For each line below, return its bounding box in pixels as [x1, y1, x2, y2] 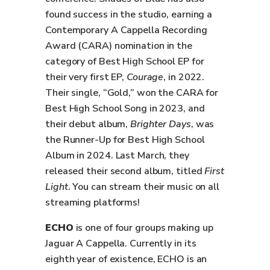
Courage [126, 71, 164, 84]
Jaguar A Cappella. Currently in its [45, 237, 196, 250]
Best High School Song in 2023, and [45, 102, 205, 115]
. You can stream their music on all [67, 180, 219, 193]
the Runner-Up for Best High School [45, 133, 205, 146]
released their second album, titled [45, 165, 205, 178]
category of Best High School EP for [45, 55, 204, 68]
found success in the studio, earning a [45, 8, 213, 21]
